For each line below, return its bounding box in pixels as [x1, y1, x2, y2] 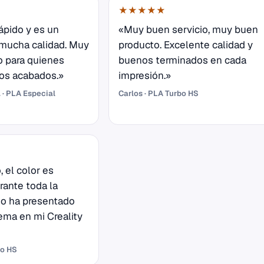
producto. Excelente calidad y [118, 38, 253, 52]
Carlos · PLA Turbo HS [118, 88, 199, 99]
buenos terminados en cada [118, 54, 246, 67]
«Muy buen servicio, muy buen [118, 23, 258, 37]
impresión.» [118, 69, 171, 82]
